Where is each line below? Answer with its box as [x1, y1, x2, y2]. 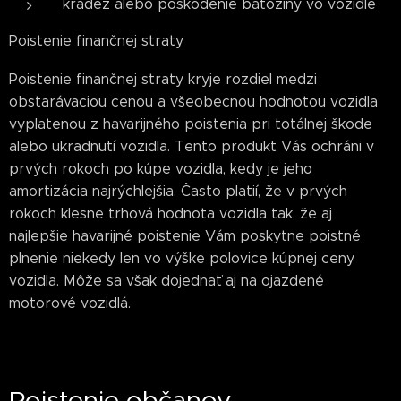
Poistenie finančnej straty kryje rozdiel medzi [9, 71, 317, 88]
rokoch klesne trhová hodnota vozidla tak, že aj [9, 205, 332, 222]
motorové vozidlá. [9, 294, 131, 311]
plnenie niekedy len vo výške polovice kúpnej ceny [9, 250, 354, 267]
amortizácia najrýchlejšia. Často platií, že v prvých [9, 183, 347, 200]
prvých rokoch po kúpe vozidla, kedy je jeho [9, 160, 312, 177]
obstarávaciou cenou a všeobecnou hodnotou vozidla [9, 93, 378, 110]
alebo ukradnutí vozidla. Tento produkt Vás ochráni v [9, 138, 374, 155]
